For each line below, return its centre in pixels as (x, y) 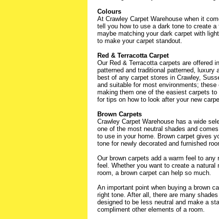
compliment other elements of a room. (151, 210)
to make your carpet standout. (140, 41)
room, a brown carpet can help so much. (154, 173)
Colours (109, 12)
